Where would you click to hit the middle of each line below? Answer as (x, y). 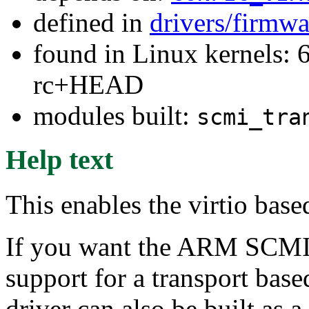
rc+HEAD (88, 84)
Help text (59, 160)
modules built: (115, 115)
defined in (91, 22)
